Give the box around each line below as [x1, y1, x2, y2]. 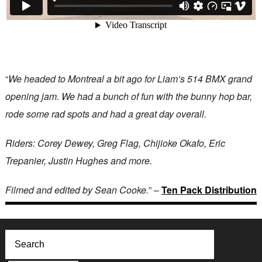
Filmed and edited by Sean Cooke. [5, 183, 149, 196]
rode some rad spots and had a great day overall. [5, 107, 206, 120]
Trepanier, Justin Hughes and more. [5, 154, 152, 167]
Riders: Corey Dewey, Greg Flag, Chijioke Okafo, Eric [5, 136, 225, 150]
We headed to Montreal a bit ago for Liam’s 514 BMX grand [8, 72, 252, 85]
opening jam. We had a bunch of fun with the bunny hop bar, [5, 89, 252, 103]
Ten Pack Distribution [161, 183, 257, 196]
